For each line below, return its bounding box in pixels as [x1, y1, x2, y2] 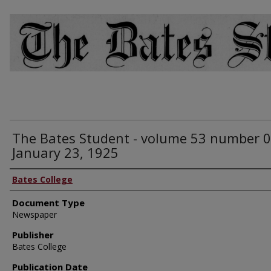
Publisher [12, 229, 54, 241]
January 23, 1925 [12, 143, 119, 162]
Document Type [12, 197, 85, 209]
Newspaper [12, 209, 57, 221]
